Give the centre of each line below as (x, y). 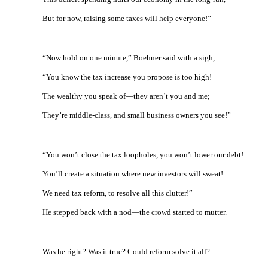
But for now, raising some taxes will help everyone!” (127, 18)
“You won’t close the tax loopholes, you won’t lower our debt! (143, 155)
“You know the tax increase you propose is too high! (127, 77)
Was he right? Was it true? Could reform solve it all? (126, 252)
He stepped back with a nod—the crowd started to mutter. (135, 212)
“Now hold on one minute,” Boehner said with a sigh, (129, 58)
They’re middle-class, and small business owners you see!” (137, 115)
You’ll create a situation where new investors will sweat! (133, 174)
